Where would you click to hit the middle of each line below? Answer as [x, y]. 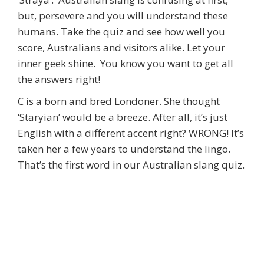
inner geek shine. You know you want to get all [126, 64]
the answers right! [59, 80]
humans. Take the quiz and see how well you [121, 32]
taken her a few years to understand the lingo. [124, 149]
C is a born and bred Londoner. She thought [119, 101]
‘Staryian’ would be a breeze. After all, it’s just [123, 117]
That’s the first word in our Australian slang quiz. [131, 165]
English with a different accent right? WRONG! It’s [131, 133]
